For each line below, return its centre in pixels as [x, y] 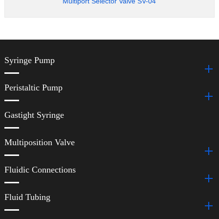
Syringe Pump [29, 60]
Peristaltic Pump [33, 88]
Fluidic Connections [40, 170]
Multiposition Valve [39, 142]
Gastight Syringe [34, 115]
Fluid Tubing [27, 197]
